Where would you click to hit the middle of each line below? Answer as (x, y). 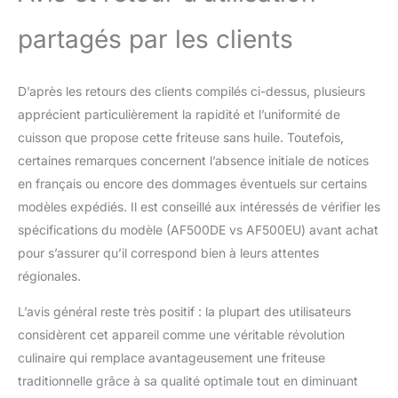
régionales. (49, 276)
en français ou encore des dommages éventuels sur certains (192, 184)
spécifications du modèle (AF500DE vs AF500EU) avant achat (198, 230)
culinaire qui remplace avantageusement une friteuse (171, 358)
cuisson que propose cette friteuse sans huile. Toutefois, (181, 138)
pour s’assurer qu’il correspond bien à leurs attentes (168, 253)
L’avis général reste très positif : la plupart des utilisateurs (184, 312)
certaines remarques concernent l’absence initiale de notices (193, 161)
